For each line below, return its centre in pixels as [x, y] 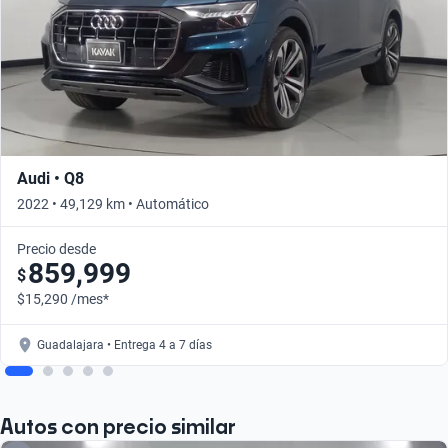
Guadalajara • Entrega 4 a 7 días [124, 345]
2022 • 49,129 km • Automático [113, 204]
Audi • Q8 [50, 179]
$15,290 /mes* [63, 299]
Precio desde [56, 249]
